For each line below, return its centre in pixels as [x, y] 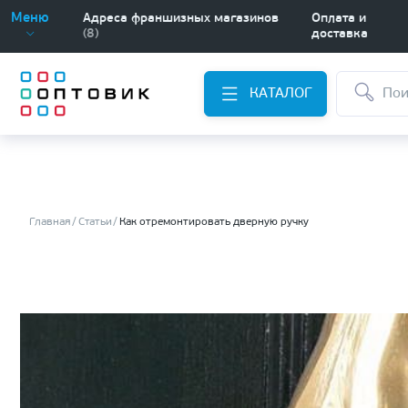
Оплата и [338, 19]
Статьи [95, 222]
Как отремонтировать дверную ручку [214, 222]
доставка [339, 34]
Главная [50, 222]
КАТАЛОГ [280, 94]
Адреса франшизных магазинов [180, 19]
